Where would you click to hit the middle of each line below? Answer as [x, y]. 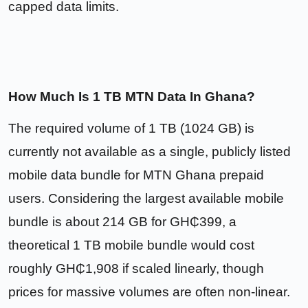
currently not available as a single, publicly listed [150, 152]
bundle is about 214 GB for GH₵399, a [122, 222]
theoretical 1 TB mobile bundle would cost [131, 245]
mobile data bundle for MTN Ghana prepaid [136, 175]
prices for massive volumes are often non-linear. [149, 292]
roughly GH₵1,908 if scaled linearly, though [136, 269]
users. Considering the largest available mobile [146, 199]
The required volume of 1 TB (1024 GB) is [131, 129]
